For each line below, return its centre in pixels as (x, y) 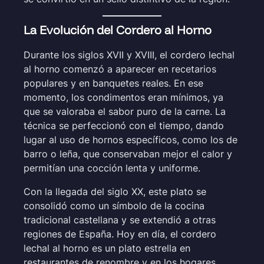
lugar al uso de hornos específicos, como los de (131, 139)
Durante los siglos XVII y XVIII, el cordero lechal (129, 55)
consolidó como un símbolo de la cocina (114, 205)
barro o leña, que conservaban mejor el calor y (128, 154)
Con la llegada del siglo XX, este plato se (115, 191)
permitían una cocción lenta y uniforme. (112, 168)
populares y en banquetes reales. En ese (113, 83)
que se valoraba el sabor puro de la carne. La (125, 111)
